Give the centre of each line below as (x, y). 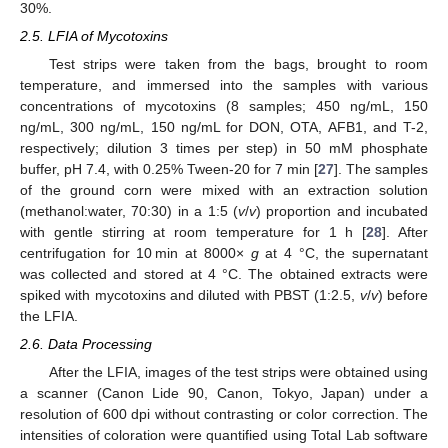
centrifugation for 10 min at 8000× (135, 253)
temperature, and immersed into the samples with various (224, 85)
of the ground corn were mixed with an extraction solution (224, 190)
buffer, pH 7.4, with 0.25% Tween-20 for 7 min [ (169, 169)
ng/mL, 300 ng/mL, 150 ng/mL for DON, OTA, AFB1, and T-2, (224, 127)
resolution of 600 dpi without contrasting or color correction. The (224, 414)
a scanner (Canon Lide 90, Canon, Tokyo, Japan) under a (224, 393)
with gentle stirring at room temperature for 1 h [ (193, 232)
